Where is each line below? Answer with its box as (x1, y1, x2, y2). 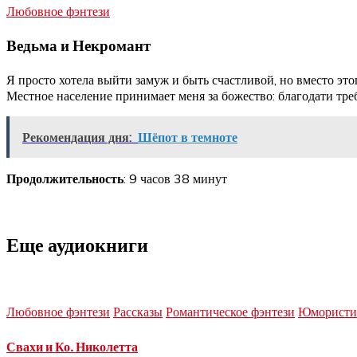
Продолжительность (6, 171, 124, 187)
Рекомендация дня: (22, 129, 131, 146)
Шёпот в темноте (138, 129, 237, 146)
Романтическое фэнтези (166, 304, 295, 320)
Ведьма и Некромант (6, 34, 151, 57)
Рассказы (113, 304, 163, 320)
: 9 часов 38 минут (124, 171, 227, 187)
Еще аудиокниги (6, 232, 148, 259)
